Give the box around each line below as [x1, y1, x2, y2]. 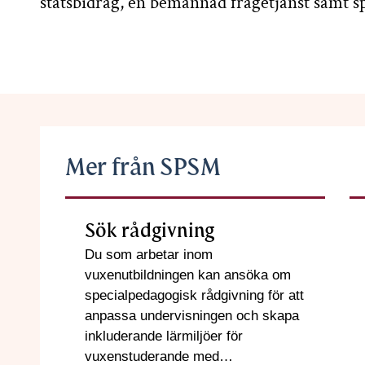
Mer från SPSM [65, 152, 221, 182]
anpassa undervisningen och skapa [85, 307, 299, 323]
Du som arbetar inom [85, 246, 213, 262]
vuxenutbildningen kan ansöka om [85, 266, 291, 283]
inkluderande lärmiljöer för [85, 328, 243, 344]
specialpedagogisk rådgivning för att [85, 287, 304, 303]
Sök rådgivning [85, 218, 214, 243]
